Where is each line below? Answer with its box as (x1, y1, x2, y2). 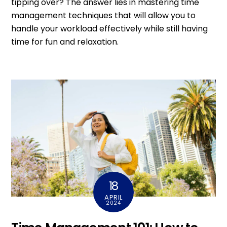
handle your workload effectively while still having (11, 23, 208, 35)
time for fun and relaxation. (11, 36, 119, 48)
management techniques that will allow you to (11, 10, 196, 22)
